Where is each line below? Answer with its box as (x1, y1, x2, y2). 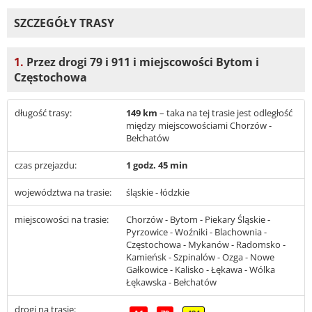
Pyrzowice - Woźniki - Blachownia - (126, 225, 267, 238)
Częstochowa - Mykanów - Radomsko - (126, 237, 286, 251)
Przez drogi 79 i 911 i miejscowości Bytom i (24, 54, 259, 70)
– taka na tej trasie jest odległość (159, 106, 292, 119)
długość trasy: (15, 106, 72, 119)
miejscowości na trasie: (15, 212, 109, 226)
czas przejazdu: (15, 158, 77, 171)
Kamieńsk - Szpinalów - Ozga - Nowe (126, 250, 274, 263)
